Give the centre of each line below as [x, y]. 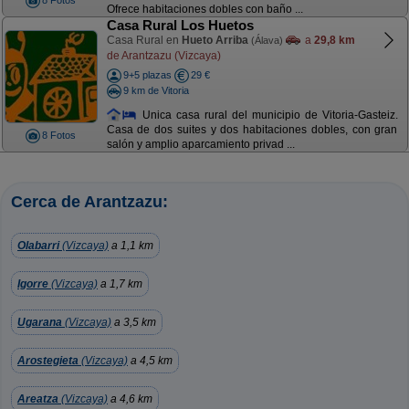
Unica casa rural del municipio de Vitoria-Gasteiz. [267, 115]
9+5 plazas [147, 75]
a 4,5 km [150, 361]
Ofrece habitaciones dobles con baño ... [204, 10]
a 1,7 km [120, 284]
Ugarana [40, 322]
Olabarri [38, 246]
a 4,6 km [130, 399]
